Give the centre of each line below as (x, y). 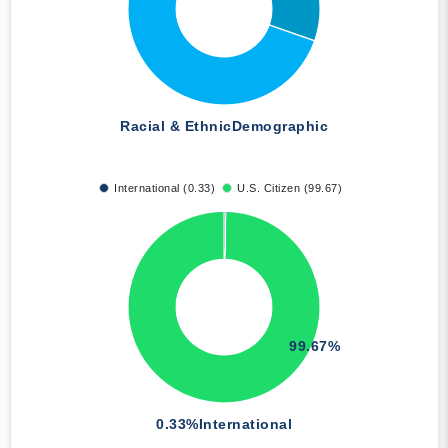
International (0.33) (164, 188)
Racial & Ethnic (176, 126)
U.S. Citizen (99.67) (289, 188)
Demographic (279, 126)
